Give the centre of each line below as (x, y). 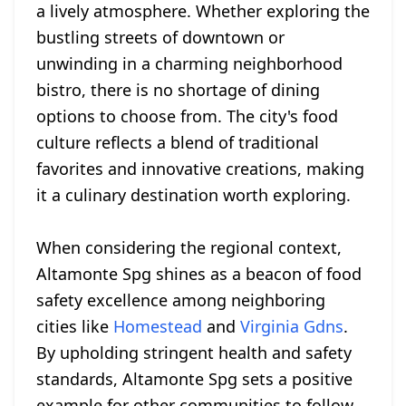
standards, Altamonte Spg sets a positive (194, 379)
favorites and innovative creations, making (200, 169)
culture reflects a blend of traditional (178, 142)
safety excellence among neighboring (181, 300)
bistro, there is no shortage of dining (178, 90)
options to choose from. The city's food (187, 116)
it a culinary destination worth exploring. (193, 195)
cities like (75, 326)
